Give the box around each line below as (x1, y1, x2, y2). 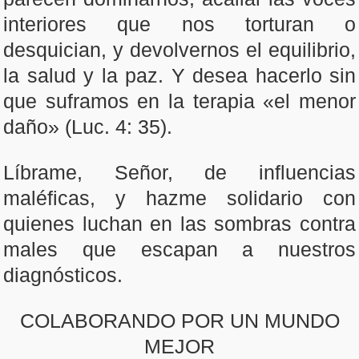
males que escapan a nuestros (3, 238, 356, 260)
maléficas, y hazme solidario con (3, 187, 356, 209)
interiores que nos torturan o (3, 13, 356, 35)
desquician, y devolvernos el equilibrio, (3, 38, 356, 61)
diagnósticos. (3, 264, 123, 286)
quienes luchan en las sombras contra (3, 212, 356, 235)
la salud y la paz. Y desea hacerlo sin (3, 64, 356, 87)
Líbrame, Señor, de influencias (3, 161, 356, 184)
